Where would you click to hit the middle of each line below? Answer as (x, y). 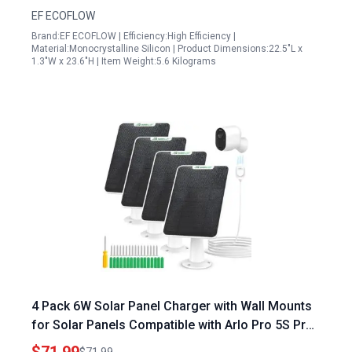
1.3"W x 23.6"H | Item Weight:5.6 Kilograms (124, 61)
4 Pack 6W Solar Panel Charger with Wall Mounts (172, 306)
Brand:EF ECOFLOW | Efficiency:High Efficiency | (134, 36)
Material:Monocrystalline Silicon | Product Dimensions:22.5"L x (167, 49)
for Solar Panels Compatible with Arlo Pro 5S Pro (172, 325)
